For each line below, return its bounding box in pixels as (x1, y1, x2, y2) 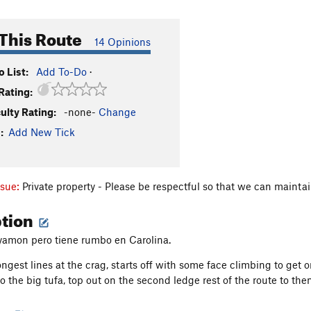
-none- (64, 106, 96, 118)
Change (99, 106, 136, 118)
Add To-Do (36, 65, 87, 78)
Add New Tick (8, 126, 75, 138)
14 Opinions (94, 35, 151, 48)
